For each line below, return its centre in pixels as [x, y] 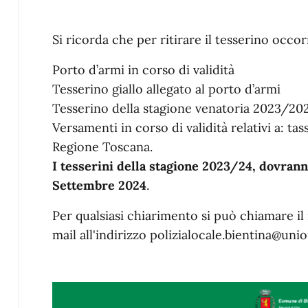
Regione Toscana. [102, 147]
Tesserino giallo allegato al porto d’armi [166, 89]
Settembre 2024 [99, 186]
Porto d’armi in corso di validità [143, 70]
